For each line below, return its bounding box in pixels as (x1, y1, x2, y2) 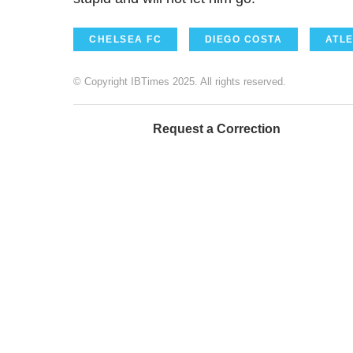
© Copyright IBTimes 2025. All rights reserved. (73, 75, 286, 87)
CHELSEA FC (89, 33, 162, 45)
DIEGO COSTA (204, 33, 282, 45)
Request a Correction (153, 121, 281, 136)
